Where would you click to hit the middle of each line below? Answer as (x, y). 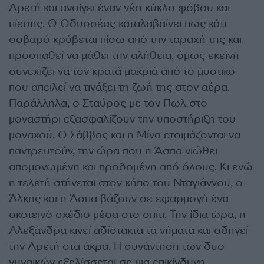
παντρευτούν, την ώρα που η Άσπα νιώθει (113, 151)
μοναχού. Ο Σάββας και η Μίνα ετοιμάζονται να (125, 135)
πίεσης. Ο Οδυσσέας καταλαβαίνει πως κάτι (118, 24)
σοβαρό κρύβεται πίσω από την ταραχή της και (125, 39)
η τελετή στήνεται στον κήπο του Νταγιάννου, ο (126, 183)
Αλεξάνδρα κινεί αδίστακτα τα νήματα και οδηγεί (128, 230)
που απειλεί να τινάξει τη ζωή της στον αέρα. (119, 87)
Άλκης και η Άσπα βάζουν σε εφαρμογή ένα (119, 199)
